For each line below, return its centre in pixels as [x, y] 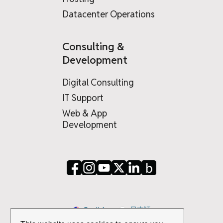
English [95, 210]
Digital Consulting [98, 83]
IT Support [83, 98]
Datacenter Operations [109, 14]
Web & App [85, 113]
